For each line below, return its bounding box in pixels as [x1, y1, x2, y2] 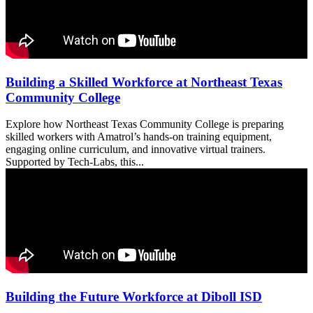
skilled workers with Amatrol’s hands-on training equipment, [6, 131, 272, 143]
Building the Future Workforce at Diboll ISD [6, 289, 262, 304]
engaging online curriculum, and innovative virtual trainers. [6, 143, 265, 156]
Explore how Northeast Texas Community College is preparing [6, 118, 284, 131]
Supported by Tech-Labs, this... [6, 156, 144, 168]
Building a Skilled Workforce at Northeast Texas [6, 74, 282, 89]
